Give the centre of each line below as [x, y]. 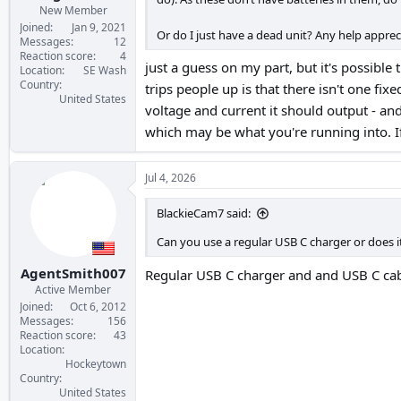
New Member [73, 10]
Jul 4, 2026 [171, 178]
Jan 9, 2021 [99, 27]
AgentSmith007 [73, 273]
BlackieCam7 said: [204, 213]
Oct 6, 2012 [98, 306]
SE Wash [105, 70]
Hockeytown [96, 363]
